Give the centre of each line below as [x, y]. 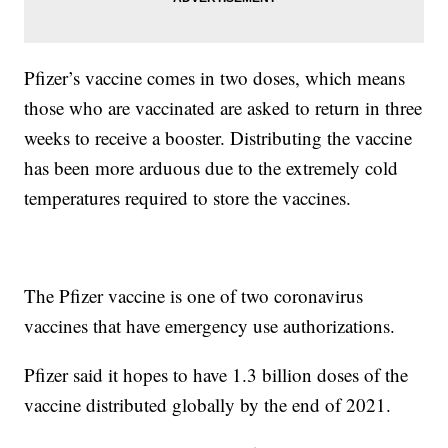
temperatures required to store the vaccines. [188, 198]
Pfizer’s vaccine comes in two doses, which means [215, 78]
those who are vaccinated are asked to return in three [223, 108]
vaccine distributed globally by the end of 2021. [208, 405]
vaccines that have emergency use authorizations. [210, 326]
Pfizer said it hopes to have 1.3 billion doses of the [216, 375]
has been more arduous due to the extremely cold [211, 168]
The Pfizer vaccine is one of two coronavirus [194, 296]
